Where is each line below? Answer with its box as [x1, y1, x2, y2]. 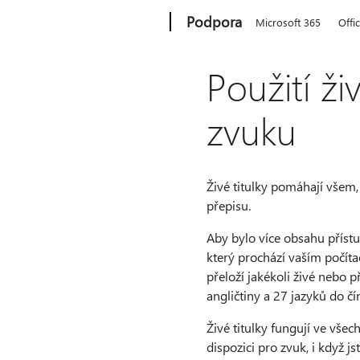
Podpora [186, 12, 243, 31]
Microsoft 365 [256, 15, 321, 29]
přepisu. [206, 197, 251, 214]
